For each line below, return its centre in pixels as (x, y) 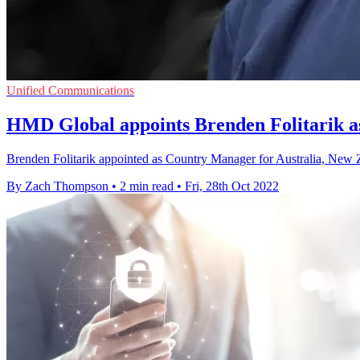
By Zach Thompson (57, 186)
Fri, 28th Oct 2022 (232, 186)
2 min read (147, 186)
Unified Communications (70, 91)
